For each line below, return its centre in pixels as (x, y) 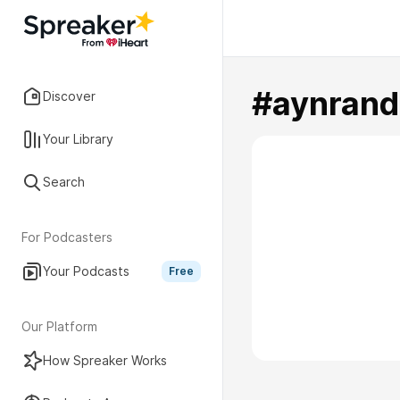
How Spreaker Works (105, 360)
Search (64, 182)
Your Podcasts (86, 271)
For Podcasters (67, 237)
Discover (69, 96)
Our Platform (59, 326)
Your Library (78, 139)
